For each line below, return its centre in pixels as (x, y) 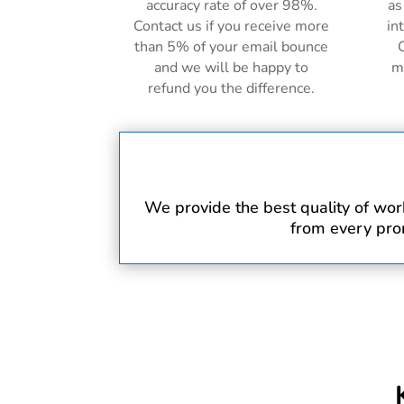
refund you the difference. (232, 89)
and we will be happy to (232, 68)
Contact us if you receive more (232, 27)
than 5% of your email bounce (232, 47)
